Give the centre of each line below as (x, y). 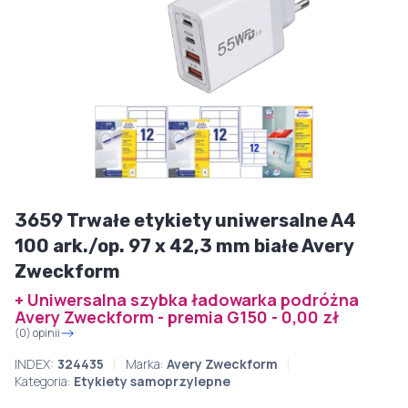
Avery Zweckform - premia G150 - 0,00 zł (177, 317)
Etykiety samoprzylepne (152, 381)
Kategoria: (42, 381)
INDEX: (34, 364)
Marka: (144, 364)
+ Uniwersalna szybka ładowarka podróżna (187, 300)
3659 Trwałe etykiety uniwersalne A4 (185, 220)
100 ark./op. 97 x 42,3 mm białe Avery (184, 246)
